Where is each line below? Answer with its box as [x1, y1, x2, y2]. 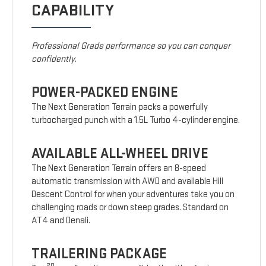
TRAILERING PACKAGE [31, 245, 167, 263]
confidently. [31, 53, 77, 65]
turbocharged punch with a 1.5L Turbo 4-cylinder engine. [31, 115, 240, 126]
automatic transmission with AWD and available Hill [31, 176, 224, 188]
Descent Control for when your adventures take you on [31, 189, 235, 201]
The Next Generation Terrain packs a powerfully [31, 102, 208, 113]
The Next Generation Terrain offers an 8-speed [31, 163, 207, 175]
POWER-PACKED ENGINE [31, 84, 179, 102]
